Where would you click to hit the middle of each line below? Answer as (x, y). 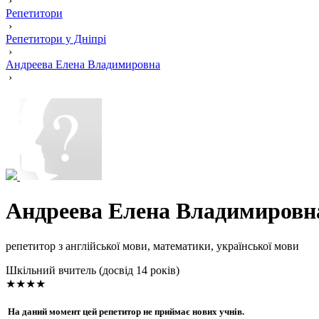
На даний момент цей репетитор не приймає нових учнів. (125, 312)
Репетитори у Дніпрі (56, 39)
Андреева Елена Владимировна (83, 64)
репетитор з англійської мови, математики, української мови (152, 246)
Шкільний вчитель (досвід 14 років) (93, 270)
